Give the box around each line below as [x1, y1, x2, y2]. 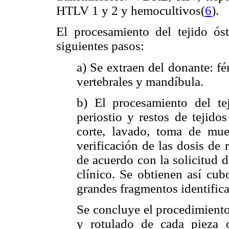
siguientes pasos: [56, 39, 144, 53]
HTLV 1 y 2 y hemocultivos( [56, 4, 205, 18]
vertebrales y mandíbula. [77, 75, 203, 89]
